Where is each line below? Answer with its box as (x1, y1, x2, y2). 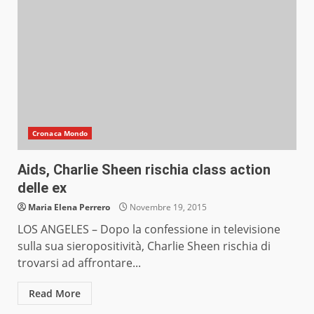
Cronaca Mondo (32, 128, 88, 139)
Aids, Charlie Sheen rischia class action (18, 161, 271, 179)
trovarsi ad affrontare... (18, 255, 141, 271)
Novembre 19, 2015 (128, 201, 207, 214)
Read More (29, 287, 81, 301)
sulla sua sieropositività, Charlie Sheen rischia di (18, 238, 271, 254)
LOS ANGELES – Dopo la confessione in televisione (18, 221, 280, 238)
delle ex (18, 179, 67, 197)
